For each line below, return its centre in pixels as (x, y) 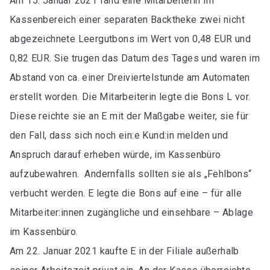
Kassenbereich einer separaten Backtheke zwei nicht (127, 20)
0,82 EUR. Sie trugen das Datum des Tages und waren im (135, 58)
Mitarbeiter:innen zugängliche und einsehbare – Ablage (132, 212)
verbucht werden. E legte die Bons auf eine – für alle (126, 193)
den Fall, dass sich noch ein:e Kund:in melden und (119, 135)
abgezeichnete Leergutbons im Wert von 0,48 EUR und (130, 39)
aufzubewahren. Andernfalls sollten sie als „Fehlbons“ (131, 174)
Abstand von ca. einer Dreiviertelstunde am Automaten (130, 77)
